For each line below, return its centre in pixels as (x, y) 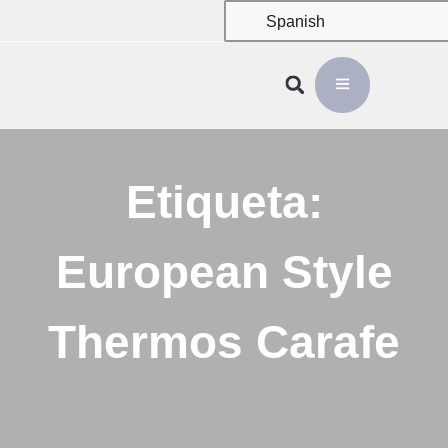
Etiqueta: (224, 202)
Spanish (293, 21)
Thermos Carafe (224, 342)
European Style (224, 272)
